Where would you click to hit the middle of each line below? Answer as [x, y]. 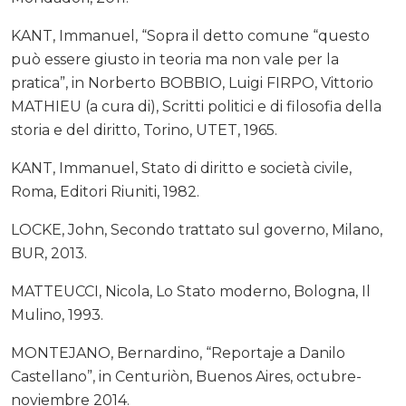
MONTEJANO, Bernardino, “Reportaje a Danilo [178, 353]
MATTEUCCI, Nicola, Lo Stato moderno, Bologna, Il [191, 292]
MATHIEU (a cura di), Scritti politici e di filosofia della [196, 107]
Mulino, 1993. [57, 315]
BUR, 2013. [49, 254]
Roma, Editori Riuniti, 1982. [105, 192]
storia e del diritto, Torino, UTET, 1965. [144, 130]
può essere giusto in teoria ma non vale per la [175, 60]
